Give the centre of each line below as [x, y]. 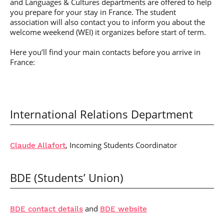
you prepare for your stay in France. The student [93, 12]
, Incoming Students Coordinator [121, 145]
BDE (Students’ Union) [67, 178]
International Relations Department [101, 114]
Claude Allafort [38, 145]
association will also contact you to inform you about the [107, 22]
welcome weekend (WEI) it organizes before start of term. [108, 32]
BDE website [123, 209]
